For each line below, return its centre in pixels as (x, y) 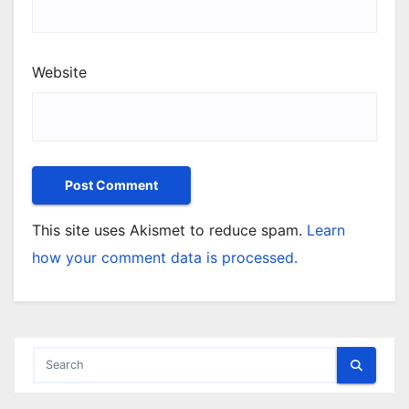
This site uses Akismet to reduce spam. (169, 231)
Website (59, 73)
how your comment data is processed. (165, 258)
